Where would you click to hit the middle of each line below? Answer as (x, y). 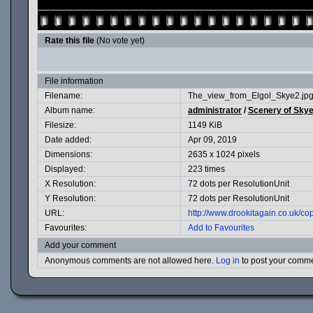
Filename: (64, 96)
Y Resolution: (70, 198)
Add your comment (80, 245)
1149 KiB (205, 125)
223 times (206, 169)
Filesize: (60, 125)
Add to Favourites (221, 228)
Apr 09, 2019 (212, 140)
